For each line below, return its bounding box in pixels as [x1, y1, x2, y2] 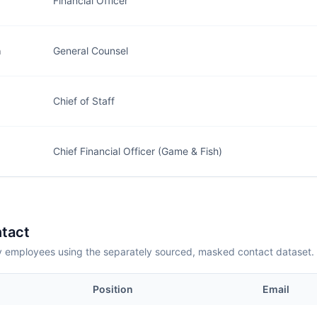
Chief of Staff [53, 95, 115, 107]
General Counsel [53, 45, 128, 57]
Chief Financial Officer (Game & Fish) [53, 145, 222, 157]
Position [93, 283, 133, 295]
